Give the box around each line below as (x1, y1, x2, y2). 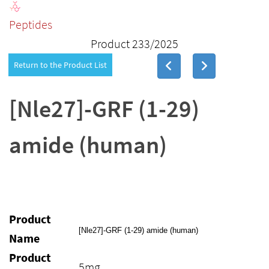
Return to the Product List (14, 59, 107, 70)
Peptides (9, 17, 52, 32)
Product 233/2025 (91, 36, 178, 51)
